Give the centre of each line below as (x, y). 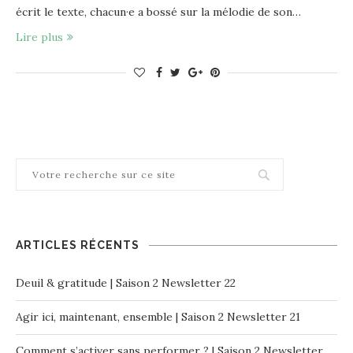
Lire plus (39, 37)
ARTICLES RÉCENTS (78, 245)
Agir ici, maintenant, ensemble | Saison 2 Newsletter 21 (158, 316)
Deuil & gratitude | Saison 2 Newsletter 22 (126, 282)
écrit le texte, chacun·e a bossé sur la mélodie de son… (158, 11)
